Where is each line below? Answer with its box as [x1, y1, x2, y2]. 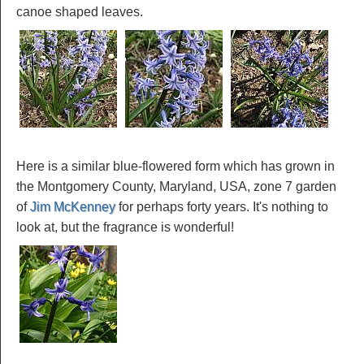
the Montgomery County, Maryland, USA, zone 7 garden [16, 179, 336, 193]
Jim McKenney [30, 199, 115, 214]
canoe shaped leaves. [16, 4, 143, 19]
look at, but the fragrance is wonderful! [16, 219, 234, 234]
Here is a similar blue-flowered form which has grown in [16, 158, 335, 173]
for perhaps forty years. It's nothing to [115, 199, 328, 214]
